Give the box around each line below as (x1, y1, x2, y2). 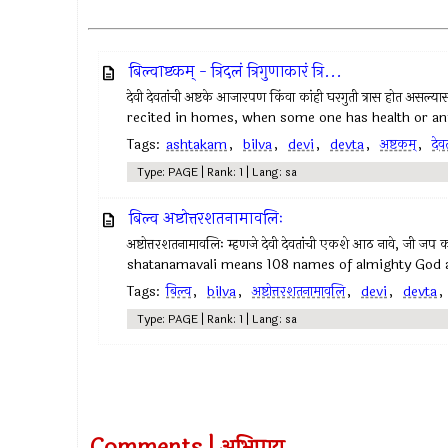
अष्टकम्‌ (380, 134, 416, 155)
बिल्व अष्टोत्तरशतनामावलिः (129, 206, 283, 231)
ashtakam (166, 134, 227, 155)
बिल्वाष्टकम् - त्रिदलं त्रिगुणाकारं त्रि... (129, 59, 342, 84)
